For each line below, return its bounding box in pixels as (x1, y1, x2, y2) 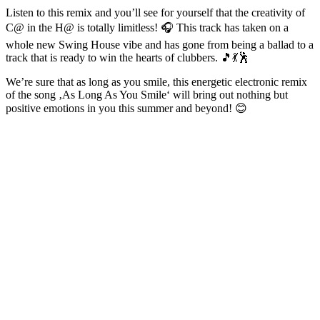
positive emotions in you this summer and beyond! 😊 (6, 101, 247, 114)
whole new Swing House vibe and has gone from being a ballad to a (6, 38, 314, 51)
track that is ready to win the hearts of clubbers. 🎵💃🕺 (6, 51, 249, 64)
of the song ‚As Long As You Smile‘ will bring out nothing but (6, 88, 288, 101)
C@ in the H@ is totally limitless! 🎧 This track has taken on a (6, 21, 289, 34)
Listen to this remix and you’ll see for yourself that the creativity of (6, 6, 305, 19)
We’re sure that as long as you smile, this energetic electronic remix (6, 75, 307, 88)
